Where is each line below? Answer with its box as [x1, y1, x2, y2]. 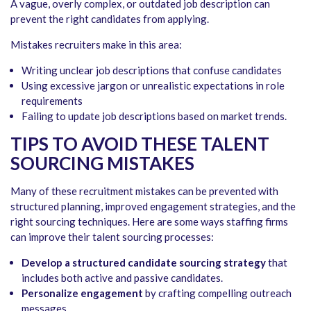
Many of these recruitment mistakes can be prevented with [10, 184, 278, 197]
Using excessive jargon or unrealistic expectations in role [22, 78, 285, 92]
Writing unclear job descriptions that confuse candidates [22, 63, 282, 76]
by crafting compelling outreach [143, 286, 292, 299]
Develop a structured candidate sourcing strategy [22, 255, 266, 269]
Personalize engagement [22, 286, 143, 299]
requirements [22, 94, 83, 107]
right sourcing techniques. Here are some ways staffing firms [10, 215, 288, 228]
